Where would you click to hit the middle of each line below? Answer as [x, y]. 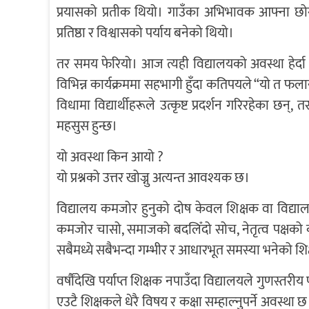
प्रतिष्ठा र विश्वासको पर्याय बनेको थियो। [145, 33]
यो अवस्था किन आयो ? [110, 157]
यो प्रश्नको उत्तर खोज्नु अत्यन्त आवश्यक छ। [153, 178]
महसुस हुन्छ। [87, 126]
